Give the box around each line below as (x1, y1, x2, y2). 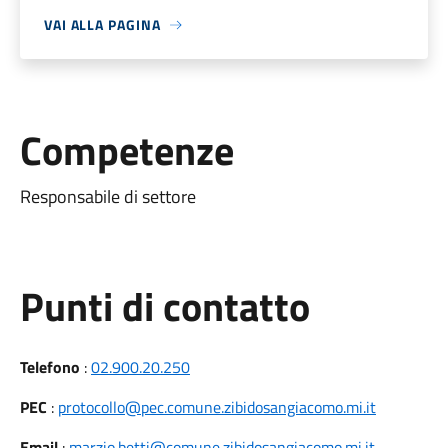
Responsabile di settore (19, 183, 196, 210)
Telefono (19, 355, 80, 379)
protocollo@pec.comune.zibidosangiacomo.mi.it (57, 395, 376, 419)
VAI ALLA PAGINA (43, 14, 161, 35)
